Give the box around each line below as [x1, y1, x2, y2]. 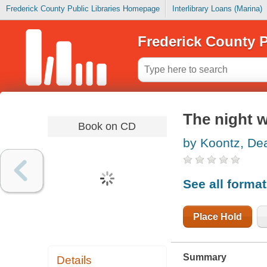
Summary [182, 252, 226, 263]
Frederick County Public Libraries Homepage [5, 4, 160, 14]
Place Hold [193, 211, 242, 222]
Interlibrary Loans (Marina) [172, 4, 262, 14]
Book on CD [78, 120, 136, 132]
